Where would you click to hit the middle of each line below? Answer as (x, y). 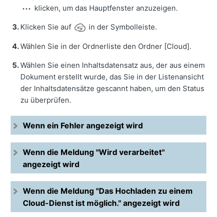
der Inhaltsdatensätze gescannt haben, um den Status (113, 89)
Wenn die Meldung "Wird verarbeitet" (94, 152)
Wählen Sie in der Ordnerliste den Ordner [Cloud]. (106, 46)
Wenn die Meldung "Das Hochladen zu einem (108, 191)
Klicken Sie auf (47, 27)
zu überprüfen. (46, 100)
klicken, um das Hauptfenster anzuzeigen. (105, 8)
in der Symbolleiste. (122, 27)
